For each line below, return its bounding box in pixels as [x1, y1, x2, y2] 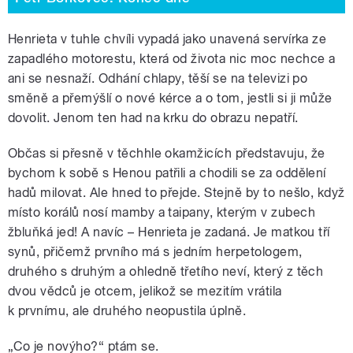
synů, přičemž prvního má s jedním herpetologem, [8, 243, 303, 259]
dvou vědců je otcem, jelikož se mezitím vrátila [8, 283, 282, 299]
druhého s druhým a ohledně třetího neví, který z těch [8, 263, 324, 279]
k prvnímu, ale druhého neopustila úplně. [8, 303, 247, 318]
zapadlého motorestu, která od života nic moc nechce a [8, 50, 336, 66]
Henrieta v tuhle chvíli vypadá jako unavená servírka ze [8, 31, 327, 46]
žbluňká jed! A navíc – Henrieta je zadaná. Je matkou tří [8, 224, 330, 240]
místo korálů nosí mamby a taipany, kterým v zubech [8, 204, 316, 220]
